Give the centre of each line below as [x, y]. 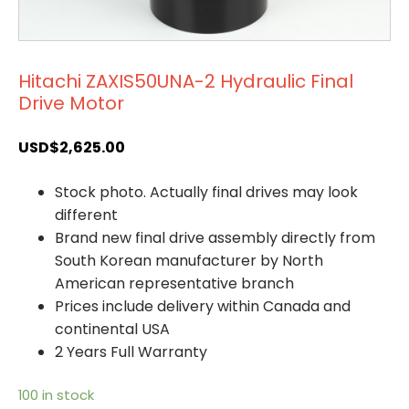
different [86, 215]
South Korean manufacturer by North [189, 260]
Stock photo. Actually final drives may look [206, 192]
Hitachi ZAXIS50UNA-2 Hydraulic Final [186, 81]
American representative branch [174, 283]
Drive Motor [71, 103]
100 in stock [56, 395]
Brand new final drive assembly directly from [215, 237]
